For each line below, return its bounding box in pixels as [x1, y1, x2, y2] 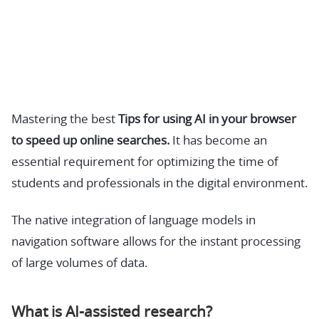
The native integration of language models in [11, 214, 256, 226]
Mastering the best [11, 113, 118, 125]
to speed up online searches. [11, 135, 169, 147]
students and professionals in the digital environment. [11, 177, 308, 189]
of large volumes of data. [11, 257, 147, 269]
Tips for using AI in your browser [118, 113, 296, 125]
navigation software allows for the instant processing [11, 236, 300, 248]
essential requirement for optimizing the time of [11, 156, 278, 168]
